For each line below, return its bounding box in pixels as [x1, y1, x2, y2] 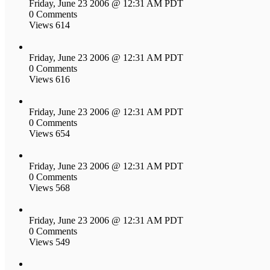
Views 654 [29, 128, 70, 139]
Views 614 [29, 19, 70, 30]
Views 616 [29, 74, 70, 84]
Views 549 [29, 236, 70, 247]
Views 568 [29, 182, 70, 193]
